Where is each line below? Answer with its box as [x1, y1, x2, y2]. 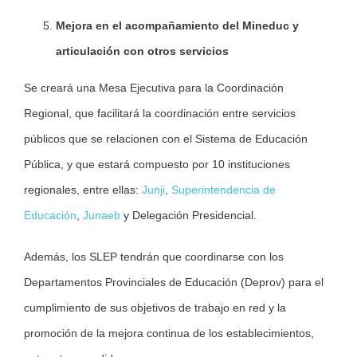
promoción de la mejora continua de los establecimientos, [24, 327, 314, 340]
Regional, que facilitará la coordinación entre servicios [24, 107, 296, 120]
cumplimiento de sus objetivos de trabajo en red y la [24, 301, 286, 315]
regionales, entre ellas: [24, 183, 142, 197]
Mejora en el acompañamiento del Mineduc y [56, 19, 299, 33]
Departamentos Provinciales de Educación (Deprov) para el [24, 276, 324, 289]
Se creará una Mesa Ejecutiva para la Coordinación [24, 81, 284, 95]
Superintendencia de [171, 183, 276, 197]
